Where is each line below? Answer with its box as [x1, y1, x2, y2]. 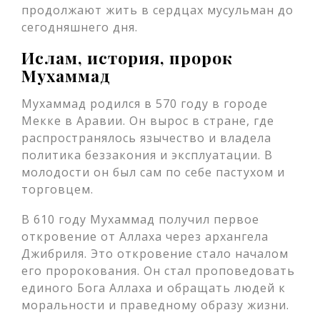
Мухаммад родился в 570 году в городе [21, 96, 268, 111]
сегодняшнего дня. [21, 19, 138, 35]
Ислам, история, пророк [21, 46, 233, 69]
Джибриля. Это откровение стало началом [21, 246, 289, 261]
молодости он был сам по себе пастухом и [21, 164, 285, 180]
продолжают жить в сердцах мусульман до [21, 2, 294, 18]
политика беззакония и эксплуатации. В [21, 147, 273, 163]
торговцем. [21, 181, 94, 197]
